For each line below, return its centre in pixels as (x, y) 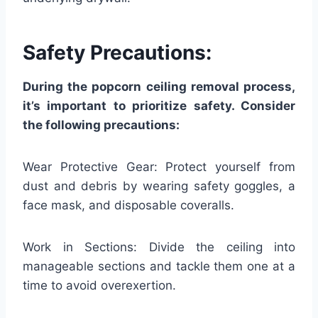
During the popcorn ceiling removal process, (159, 86)
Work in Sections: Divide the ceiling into (159, 247)
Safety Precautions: (117, 52)
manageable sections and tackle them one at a (159, 266)
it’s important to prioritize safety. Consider (159, 105)
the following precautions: (101, 125)
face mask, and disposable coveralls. (128, 205)
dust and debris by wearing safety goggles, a (159, 186)
